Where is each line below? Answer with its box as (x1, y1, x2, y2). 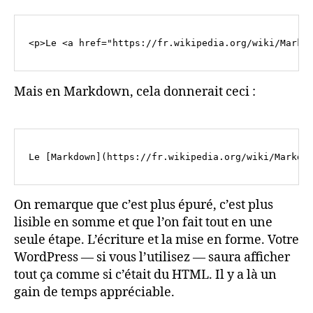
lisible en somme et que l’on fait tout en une (14, 214, 272, 231)
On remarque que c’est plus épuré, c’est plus (14, 197, 273, 214)
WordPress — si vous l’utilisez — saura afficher (14, 249, 290, 266)
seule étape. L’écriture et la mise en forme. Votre (14, 232, 299, 249)
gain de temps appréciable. (14, 284, 175, 301)
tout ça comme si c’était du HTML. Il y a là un (14, 267, 277, 284)
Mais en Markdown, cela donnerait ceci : (14, 83, 256, 100)
